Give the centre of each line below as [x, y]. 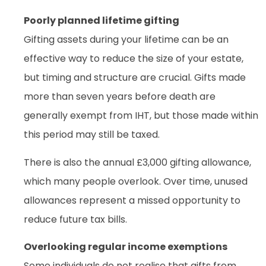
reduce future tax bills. [75, 219]
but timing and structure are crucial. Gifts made [135, 78]
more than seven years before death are [120, 97]
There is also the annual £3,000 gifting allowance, [137, 162]
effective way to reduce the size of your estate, [134, 59]
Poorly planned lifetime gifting [102, 21]
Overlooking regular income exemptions [126, 247]
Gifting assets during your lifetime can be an [126, 40]
